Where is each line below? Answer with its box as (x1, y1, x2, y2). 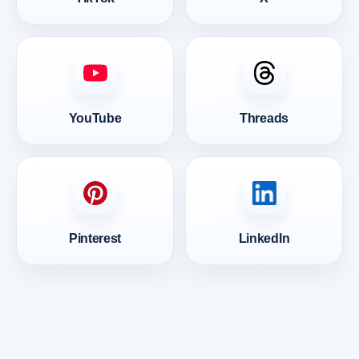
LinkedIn (238, 227, 290, 247)
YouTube (68, 107, 122, 127)
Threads (240, 107, 288, 127)
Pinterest (68, 227, 122, 247)
